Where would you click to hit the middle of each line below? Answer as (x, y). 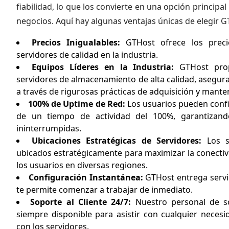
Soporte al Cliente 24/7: (81, 202)
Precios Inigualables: (76, 42)
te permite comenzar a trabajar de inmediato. (105, 190)
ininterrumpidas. (49, 128)
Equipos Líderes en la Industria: (103, 67)
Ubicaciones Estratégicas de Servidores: (116, 141)
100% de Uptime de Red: (77, 104)
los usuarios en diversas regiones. (82, 165)
